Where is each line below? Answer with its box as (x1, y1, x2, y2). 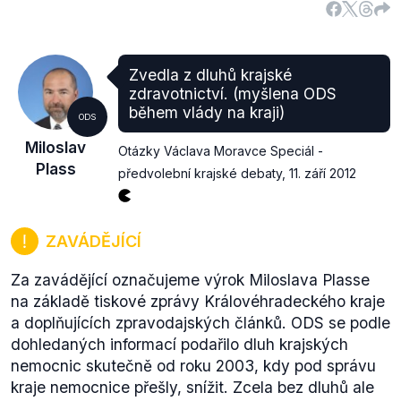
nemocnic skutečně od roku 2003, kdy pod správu (11, 356, 376, 375)
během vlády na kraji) (129, 103, 285, 122)
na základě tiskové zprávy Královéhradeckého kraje (11, 292, 385, 311)
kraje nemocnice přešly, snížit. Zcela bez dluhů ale (11, 378, 374, 397)
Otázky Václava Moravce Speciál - (118, 143, 323, 158)
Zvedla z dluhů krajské (129, 65, 292, 84)
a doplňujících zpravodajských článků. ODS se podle (11, 313, 390, 332)
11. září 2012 (289, 166, 356, 181)
